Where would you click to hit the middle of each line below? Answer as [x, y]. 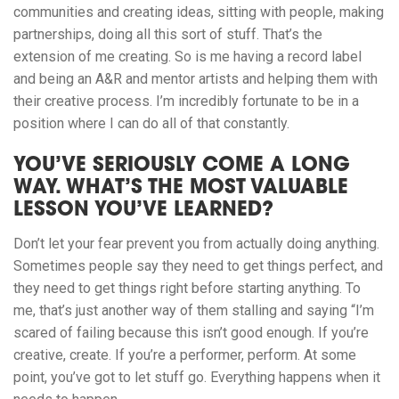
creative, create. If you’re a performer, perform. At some [185, 355]
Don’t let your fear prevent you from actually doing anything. [196, 244]
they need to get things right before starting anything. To [187, 289]
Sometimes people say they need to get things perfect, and [198, 266]
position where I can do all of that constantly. [151, 124]
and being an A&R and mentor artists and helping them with [195, 79]
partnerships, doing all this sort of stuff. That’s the [168, 35]
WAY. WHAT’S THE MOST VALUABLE [181, 189]
